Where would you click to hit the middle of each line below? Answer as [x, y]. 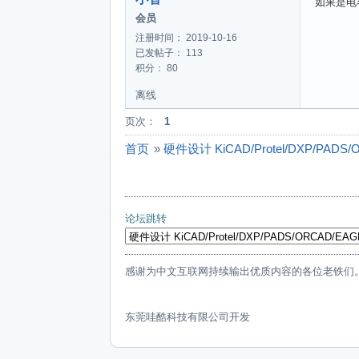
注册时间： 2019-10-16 [186, 37]
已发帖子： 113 [169, 52]
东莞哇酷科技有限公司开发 [188, 317]
